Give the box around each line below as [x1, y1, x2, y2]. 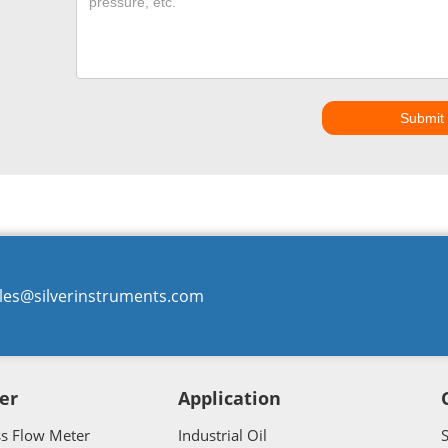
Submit [400, 110, 445, 127]
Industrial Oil [178, 425, 268, 446]
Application [178, 386, 282, 411]
